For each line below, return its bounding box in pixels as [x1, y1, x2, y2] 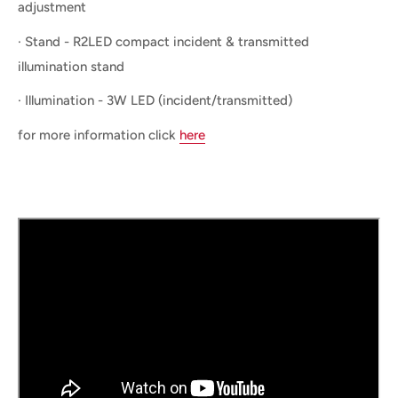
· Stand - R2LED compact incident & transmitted [18, 33, 309, 50]
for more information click [18, 126, 179, 143]
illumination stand [18, 58, 124, 75]
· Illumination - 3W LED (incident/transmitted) [18, 92, 292, 109]
